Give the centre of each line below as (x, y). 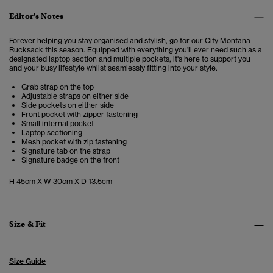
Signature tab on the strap (66, 151)
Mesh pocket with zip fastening (74, 142)
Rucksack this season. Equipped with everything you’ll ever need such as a (136, 50)
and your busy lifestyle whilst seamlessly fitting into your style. (113, 68)
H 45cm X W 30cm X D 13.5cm (61, 182)
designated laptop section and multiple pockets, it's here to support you (130, 59)
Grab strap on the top (58, 87)
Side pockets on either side (68, 105)
